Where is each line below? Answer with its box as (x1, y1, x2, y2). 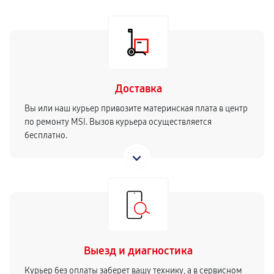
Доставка (114, 82, 162, 95)
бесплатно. (24, 130, 67, 141)
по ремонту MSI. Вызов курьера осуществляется (24, 117, 212, 127)
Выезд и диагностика (84, 244, 193, 257)
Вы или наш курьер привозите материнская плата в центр (24, 103, 248, 114)
